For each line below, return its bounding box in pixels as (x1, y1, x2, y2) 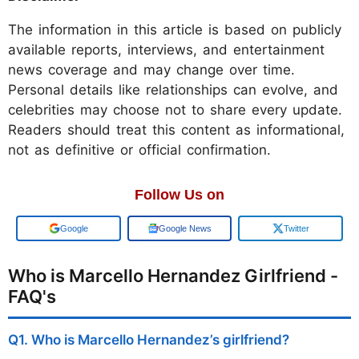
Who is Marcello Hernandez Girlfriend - (8, 265, 338, 287)
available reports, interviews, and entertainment (8, 42, 325, 58)
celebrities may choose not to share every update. (8, 102, 342, 119)
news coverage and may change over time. (8, 62, 295, 79)
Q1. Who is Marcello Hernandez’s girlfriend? (8, 332, 289, 349)
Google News (159, 224, 212, 234)
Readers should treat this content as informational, (8, 122, 345, 139)
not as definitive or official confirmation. (8, 142, 271, 159)
